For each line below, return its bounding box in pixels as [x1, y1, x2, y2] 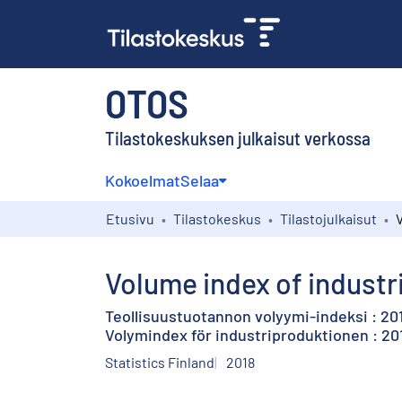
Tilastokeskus [173, 209, 261, 227]
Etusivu [106, 209, 154, 227]
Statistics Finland [105, 353, 214, 371]
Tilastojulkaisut [280, 209, 377, 227]
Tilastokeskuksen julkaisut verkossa [105, 126, 371, 149]
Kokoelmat [105, 170, 180, 190]
